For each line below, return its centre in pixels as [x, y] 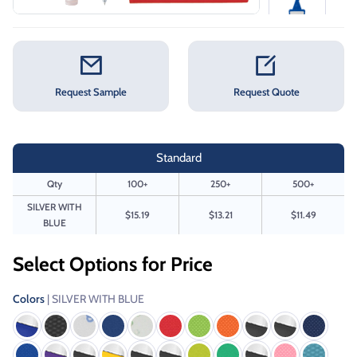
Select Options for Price [113, 263]
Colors [30, 298]
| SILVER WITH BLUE [96, 298]
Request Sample [91, 92]
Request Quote [266, 92]
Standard [178, 158]
